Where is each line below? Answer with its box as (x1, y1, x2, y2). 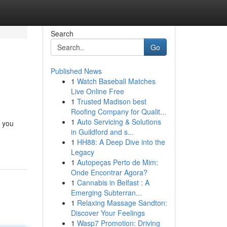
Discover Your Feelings (70, 208, 145, 218)
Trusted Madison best (77, 96, 146, 106)
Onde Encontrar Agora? (70, 167, 147, 177)
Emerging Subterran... (70, 187, 142, 198)
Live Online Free (70, 86, 124, 96)
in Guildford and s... (70, 127, 134, 137)
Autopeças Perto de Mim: (77, 157, 158, 167)
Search (50, 28, 73, 39)
